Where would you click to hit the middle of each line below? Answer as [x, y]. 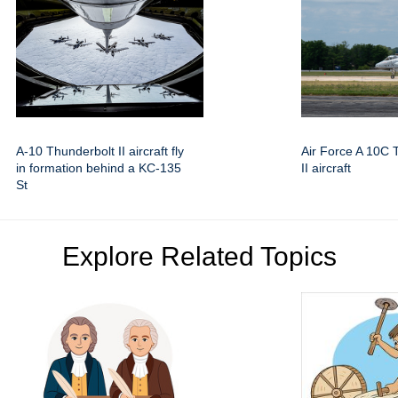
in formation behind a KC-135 [99, 167]
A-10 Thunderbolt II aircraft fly [100, 151]
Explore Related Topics [199, 256]
